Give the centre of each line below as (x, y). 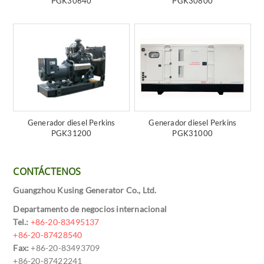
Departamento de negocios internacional (90, 209)
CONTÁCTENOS (47, 172)
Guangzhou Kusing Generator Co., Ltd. (85, 190)
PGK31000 (193, 133)
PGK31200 (71, 133)
